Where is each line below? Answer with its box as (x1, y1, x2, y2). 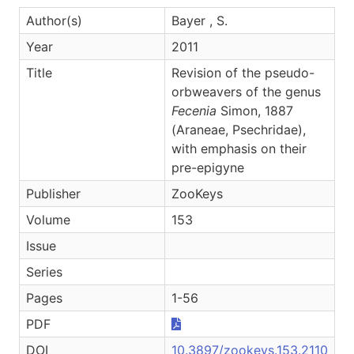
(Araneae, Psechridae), (171, 121, 306, 137)
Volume (26, 211, 70, 228)
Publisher (26, 185, 81, 201)
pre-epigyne (171, 159, 244, 175)
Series (26, 263, 62, 280)
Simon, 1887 (217, 102, 293, 119)
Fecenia (171, 102, 217, 119)
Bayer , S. (171, 12, 228, 28)
